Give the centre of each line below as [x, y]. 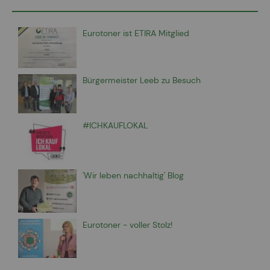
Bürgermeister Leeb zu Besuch [142, 80]
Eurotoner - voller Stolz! [127, 225]
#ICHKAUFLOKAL [115, 125]
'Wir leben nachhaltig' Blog [133, 175]
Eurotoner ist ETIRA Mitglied [136, 33]
